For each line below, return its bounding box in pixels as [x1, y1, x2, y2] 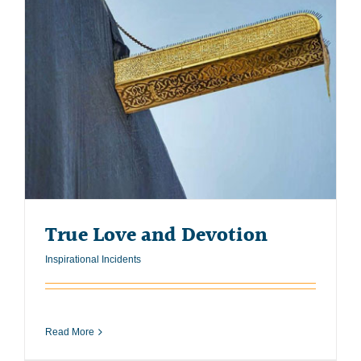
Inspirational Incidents [45, 253, 141, 265]
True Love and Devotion [45, 219, 268, 251]
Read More [45, 326, 94, 338]
